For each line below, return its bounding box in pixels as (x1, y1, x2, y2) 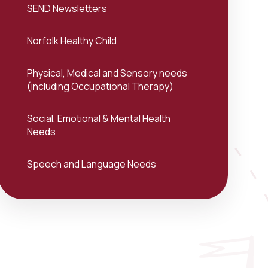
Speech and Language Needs (26, 157, 156, 170)
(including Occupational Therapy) (26, 80, 173, 93)
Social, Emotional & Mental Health (26, 112, 170, 125)
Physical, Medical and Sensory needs (26, 66, 187, 80)
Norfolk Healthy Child (26, 34, 117, 47)
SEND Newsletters (26, 2, 107, 15)
